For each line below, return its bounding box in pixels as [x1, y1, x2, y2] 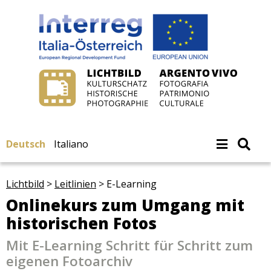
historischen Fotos [6, 213, 157, 234]
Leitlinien [54, 177, 96, 191]
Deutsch [6, 137, 45, 151]
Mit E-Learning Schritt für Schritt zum [6, 236, 253, 255]
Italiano [54, 137, 88, 151]
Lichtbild [6, 177, 44, 191]
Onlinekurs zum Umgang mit [6, 195, 244, 216]
